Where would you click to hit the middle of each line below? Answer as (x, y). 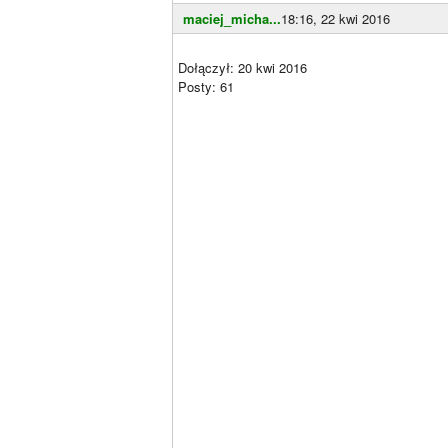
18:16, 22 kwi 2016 (335, 18)
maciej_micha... (232, 18)
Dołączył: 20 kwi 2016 (242, 67)
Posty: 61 (206, 86)
